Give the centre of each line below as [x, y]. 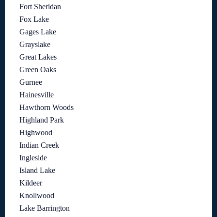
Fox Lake [34, 19]
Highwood [36, 132]
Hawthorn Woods [46, 107]
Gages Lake [38, 32]
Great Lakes [38, 57]
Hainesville [37, 95]
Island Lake [37, 170]
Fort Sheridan [40, 7]
